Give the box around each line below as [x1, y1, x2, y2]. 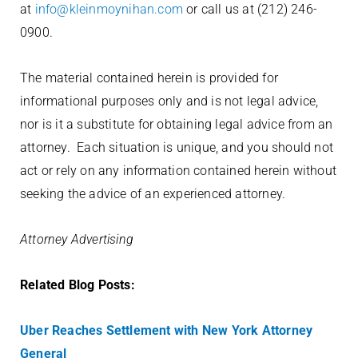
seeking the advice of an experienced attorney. [20, 186, 286, 201]
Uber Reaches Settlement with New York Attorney [20, 323, 313, 338]
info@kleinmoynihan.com [34, 2, 184, 17]
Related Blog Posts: [20, 277, 135, 292]
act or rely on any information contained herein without [20, 163, 337, 178]
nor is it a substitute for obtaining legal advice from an [20, 117, 333, 132]
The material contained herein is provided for [20, 70, 279, 86]
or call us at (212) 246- [183, 2, 318, 17]
